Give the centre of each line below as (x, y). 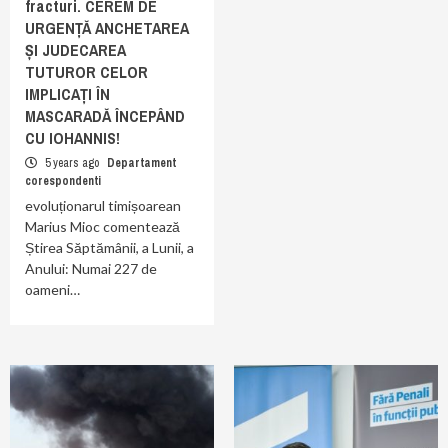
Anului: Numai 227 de (91, 268)
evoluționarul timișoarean (103, 205)
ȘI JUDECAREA (75, 50)
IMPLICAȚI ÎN (67, 94)
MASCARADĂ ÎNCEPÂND (105, 116)
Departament (141, 163)
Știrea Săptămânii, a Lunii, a (109, 247)
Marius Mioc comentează (102, 226)
